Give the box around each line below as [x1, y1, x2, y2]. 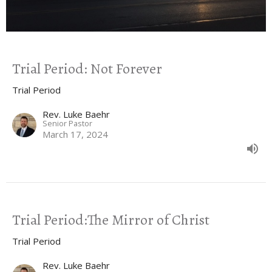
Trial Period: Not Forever [12, 58, 162, 78]
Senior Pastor [42, 117, 92, 129]
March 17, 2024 [42, 127, 108, 140]
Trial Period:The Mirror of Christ [12, 209, 209, 229]
